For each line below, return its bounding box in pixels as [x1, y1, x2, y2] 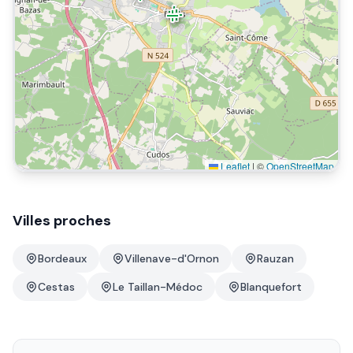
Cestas [38, 280, 75, 294]
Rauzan [257, 251, 294, 266]
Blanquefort [240, 280, 302, 294]
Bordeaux [38, 251, 87, 266]
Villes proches [13, 211, 111, 230]
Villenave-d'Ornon [124, 251, 219, 266]
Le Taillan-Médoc [113, 280, 203, 294]
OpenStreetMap [266, 159, 334, 173]
